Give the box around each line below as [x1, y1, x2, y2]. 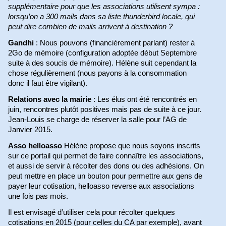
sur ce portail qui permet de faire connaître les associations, [8, 152, 204, 160]
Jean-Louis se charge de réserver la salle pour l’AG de [8, 116, 187, 124]
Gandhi [8, 39, 34, 47]
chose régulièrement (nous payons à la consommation [8, 69, 187, 78]
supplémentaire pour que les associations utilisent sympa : [8, 3, 200, 11]
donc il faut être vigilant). [8, 79, 88, 88]
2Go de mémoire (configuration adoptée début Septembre [8, 49, 197, 58]
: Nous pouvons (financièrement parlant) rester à [34, 39, 195, 47]
